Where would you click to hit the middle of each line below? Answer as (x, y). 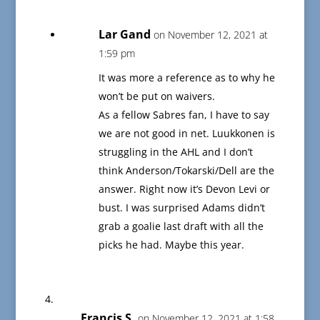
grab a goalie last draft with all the (181, 226)
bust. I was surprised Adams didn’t (181, 208)
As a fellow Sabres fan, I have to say (184, 115)
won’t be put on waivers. (156, 96)
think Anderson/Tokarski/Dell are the (186, 171)
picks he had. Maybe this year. (171, 245)
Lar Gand (124, 35)
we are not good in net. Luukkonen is (186, 134)
